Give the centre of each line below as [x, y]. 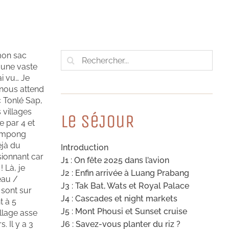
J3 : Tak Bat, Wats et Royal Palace [125, 186]
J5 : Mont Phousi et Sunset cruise [124, 212]
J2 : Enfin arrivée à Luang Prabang [125, 173]
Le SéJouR [97, 121]
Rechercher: [83, 55]
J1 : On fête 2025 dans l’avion [115, 161]
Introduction [84, 148]
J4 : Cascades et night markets [119, 199]
